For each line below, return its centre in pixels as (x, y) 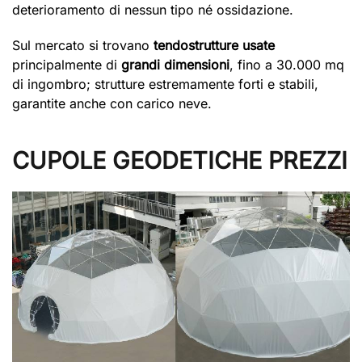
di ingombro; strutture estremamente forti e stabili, (165, 84)
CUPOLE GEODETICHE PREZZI (180, 160)
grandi (141, 64)
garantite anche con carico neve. (112, 103)
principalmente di (67, 64)
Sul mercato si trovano (83, 45)
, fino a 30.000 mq (287, 64)
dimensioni (197, 64)
